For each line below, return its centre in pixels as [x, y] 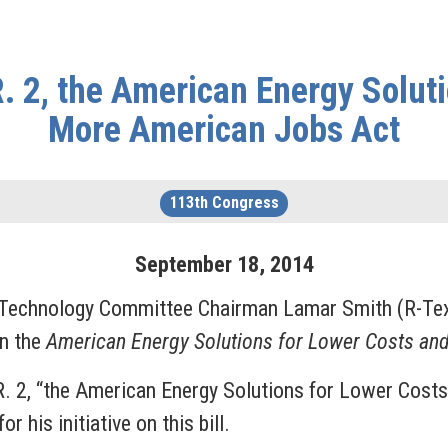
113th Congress [224, 202]
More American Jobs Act [224, 130]
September [183, 264]
